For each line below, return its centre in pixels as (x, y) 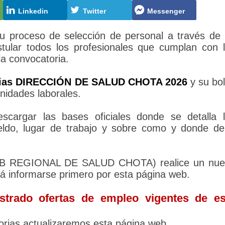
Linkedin (32, 11)
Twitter (93, 11)
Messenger (165, 11)
